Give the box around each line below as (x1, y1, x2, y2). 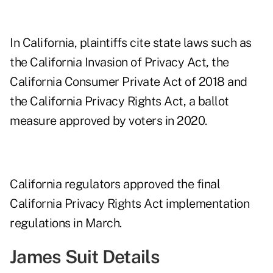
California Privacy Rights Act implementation (10, 196, 249, 211)
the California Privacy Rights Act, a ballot (10, 94, 229, 109)
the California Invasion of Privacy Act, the (10, 55, 229, 70)
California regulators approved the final (10, 177, 220, 192)
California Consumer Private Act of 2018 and (10, 74, 247, 90)
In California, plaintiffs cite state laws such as (10, 35, 252, 51)
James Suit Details (10, 246, 160, 268)
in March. (70, 216, 122, 231)
